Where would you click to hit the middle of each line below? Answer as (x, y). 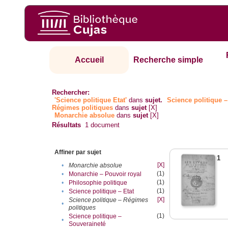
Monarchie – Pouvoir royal (105, 174)
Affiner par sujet (78, 152)
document (104, 125)
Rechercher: (71, 93)
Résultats (67, 125)
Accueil (89, 60)
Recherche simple (168, 60)
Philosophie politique (98, 183)
